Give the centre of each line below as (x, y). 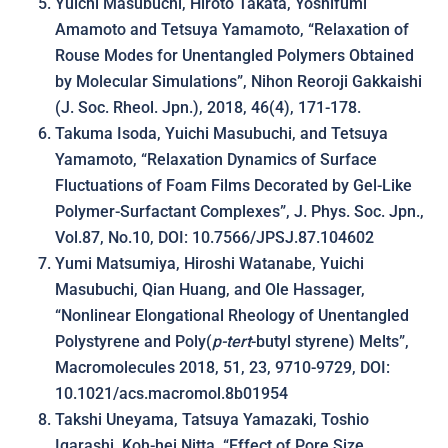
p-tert (231, 341)
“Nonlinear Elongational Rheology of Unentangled (232, 315)
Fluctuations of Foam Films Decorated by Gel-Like (233, 185)
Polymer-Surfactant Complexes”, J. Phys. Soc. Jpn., (239, 211)
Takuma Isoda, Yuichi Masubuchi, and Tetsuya (221, 133)
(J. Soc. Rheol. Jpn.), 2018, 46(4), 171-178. (208, 107)
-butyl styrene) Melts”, (330, 341)
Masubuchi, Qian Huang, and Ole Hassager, (210, 289)
